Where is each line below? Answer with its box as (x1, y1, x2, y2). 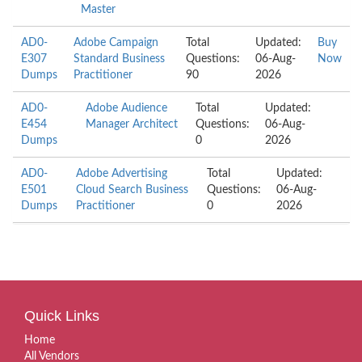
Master (81, 4, 116, 15)
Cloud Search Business (76, 184, 189, 196)
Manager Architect (85, 119, 178, 130)
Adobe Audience (85, 103, 167, 114)
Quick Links (24, 308, 99, 324)
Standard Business (73, 53, 165, 65)
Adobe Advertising (76, 168, 168, 179)
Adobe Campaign (73, 37, 158, 48)
